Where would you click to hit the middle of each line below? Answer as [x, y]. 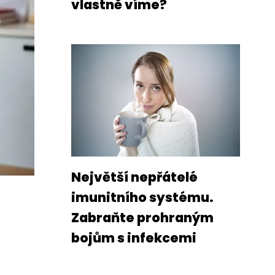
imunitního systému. [142, 197]
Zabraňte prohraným [142, 218]
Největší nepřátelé [134, 177]
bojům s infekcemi [134, 238]
